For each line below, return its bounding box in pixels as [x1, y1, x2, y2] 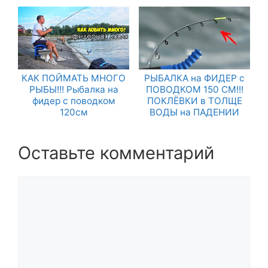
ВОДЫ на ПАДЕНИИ [150, 106, 239, 118]
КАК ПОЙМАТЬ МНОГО [22, 72, 126, 84]
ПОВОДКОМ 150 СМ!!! [145, 83, 243, 95]
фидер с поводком [32, 95, 115, 106]
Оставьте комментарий [18, 142, 214, 164]
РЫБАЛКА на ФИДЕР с [144, 72, 245, 84]
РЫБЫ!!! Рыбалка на [29, 83, 118, 95]
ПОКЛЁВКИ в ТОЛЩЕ [147, 95, 242, 106]
